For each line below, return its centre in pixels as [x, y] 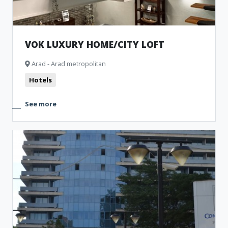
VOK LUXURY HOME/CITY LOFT [95, 44]
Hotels [40, 80]
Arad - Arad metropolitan [68, 64]
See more [41, 104]
